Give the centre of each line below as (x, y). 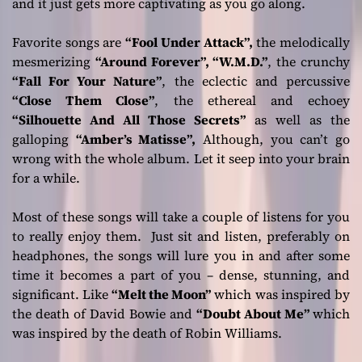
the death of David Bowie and (104, 314)
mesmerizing (54, 62)
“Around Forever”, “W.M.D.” (181, 62)
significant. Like (61, 295)
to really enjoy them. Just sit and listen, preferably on (181, 236)
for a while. (46, 178)
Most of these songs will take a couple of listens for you (181, 217)
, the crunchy (309, 62)
